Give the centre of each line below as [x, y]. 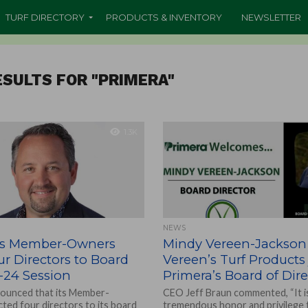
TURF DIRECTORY [45, 17]
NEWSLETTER [271, 17]
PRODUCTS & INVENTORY [164, 17]
